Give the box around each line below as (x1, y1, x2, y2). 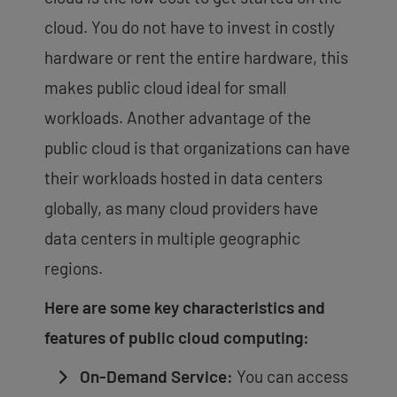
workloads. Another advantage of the (44, 107, 311, 128)
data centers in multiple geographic (44, 228, 300, 249)
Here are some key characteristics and (44, 297, 325, 318)
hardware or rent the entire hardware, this (44, 47, 348, 68)
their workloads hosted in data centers (44, 167, 323, 189)
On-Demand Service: (80, 366, 233, 387)
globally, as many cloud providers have (44, 198, 318, 219)
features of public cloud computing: (44, 327, 309, 348)
